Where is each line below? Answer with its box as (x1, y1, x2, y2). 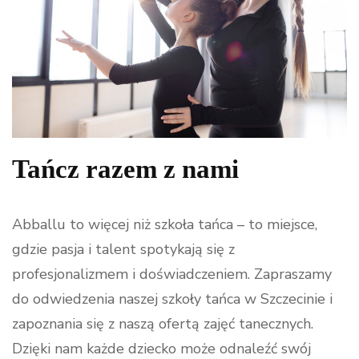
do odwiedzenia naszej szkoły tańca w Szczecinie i (12, 288, 333, 309)
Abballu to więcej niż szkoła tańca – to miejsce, (12, 214, 317, 234)
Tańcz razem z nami (12, 154, 239, 184)
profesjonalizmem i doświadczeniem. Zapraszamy (12, 264, 332, 284)
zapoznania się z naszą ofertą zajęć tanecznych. (12, 313, 313, 333)
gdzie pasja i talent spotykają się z (12, 239, 235, 259)
